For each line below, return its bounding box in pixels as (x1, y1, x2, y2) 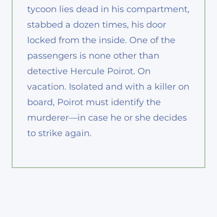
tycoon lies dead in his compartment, (27, 3, 189, 15)
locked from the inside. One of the (27, 34, 175, 46)
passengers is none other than (27, 50, 159, 61)
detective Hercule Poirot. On (27, 65, 151, 77)
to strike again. (27, 127, 94, 139)
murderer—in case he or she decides (27, 112, 187, 123)
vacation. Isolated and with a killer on (27, 81, 189, 92)
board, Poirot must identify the (27, 96, 161, 108)
